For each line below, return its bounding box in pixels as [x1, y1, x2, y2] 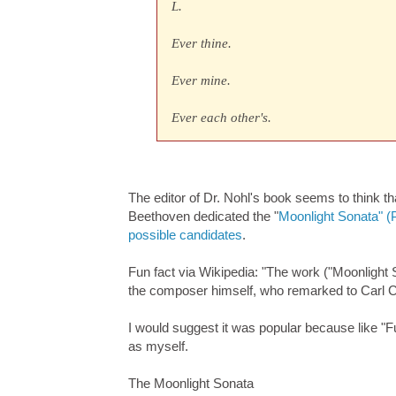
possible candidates [128, 227, 242, 243]
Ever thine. [171, 35, 232, 51]
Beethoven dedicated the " [128, 209, 278, 225]
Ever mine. [171, 72, 232, 88]
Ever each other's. [171, 110, 272, 126]
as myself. [128, 339, 188, 354]
